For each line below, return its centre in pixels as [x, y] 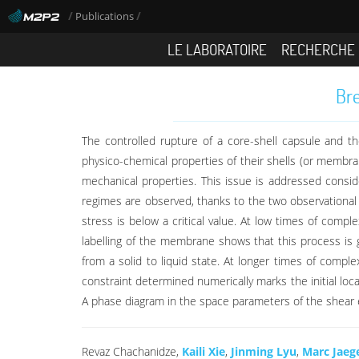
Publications [106, 16]
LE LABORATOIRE [218, 49]
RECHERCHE [319, 49]
